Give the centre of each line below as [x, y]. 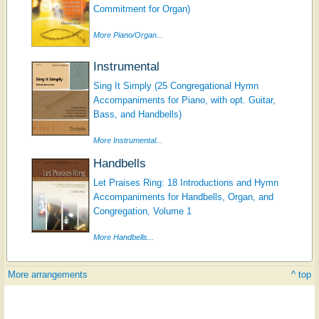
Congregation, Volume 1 [142, 211]
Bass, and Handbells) [137, 115]
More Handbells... [123, 237]
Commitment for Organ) [141, 9]
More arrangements [48, 275]
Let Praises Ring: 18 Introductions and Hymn [185, 183]
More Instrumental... [127, 141]
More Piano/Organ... [128, 35]
